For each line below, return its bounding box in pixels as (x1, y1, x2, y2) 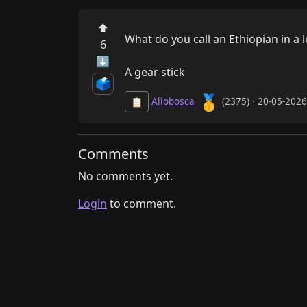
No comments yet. (78, 168, 173, 184)
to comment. (107, 195, 176, 211)
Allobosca (151, 94, 197, 108)
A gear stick (125, 64, 185, 79)
